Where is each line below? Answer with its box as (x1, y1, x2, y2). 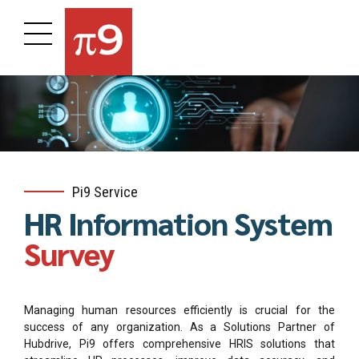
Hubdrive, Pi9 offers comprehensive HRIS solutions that (24, 337, 335, 351)
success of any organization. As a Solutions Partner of (24, 321, 335, 334)
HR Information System (24, 203, 333, 244)
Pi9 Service (72, 183, 138, 200)
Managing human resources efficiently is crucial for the (24, 304, 335, 317)
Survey (24, 233, 115, 274)
